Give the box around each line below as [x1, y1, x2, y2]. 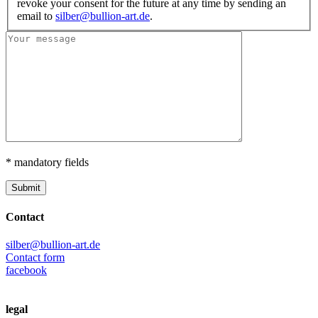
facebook [6, 264, 48, 277]
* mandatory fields [6, 156, 89, 169]
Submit [11, 182, 41, 194]
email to [17, 10, 56, 23]
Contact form [6, 251, 65, 264]
